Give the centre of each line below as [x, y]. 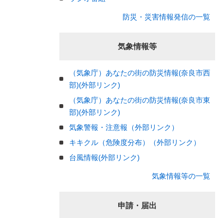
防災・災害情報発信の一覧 [166, 17]
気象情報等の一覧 [181, 176]
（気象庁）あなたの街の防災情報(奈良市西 [140, 73]
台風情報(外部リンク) [104, 157]
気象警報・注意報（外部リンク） [124, 127]
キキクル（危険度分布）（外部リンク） [135, 142]
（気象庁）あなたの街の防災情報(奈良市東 [140, 100]
